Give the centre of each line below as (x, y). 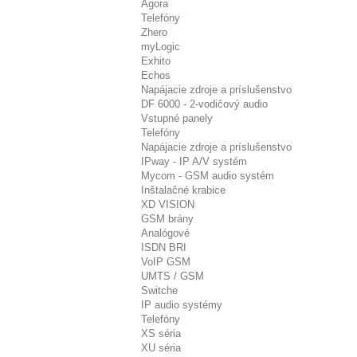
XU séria (161, 348)
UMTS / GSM (173, 276)
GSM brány (167, 219)
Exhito (156, 61)
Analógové (165, 233)
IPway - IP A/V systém (194, 161)
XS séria (161, 333)
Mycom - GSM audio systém (208, 176)
